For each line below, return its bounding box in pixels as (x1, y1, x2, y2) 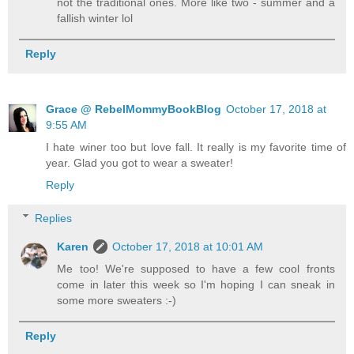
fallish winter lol (57, 11, 134, 24)
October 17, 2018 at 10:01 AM (112, 239, 264, 253)
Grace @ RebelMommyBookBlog (46, 103, 221, 116)
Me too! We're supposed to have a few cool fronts (57, 262, 335, 275)
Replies (35, 211, 73, 224)
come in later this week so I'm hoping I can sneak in (57, 277, 335, 291)
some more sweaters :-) (57, 293, 177, 307)
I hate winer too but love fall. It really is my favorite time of (46, 141, 346, 154)
